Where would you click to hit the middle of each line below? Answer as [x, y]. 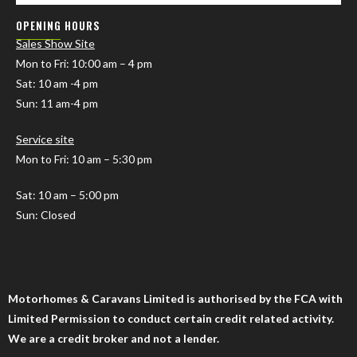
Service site [45, 139]
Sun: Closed [46, 214]
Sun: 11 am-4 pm [57, 103]
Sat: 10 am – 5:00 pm [67, 194]
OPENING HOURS [58, 25]
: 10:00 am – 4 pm [110, 63]
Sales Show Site [55, 43]
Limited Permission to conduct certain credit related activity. [171, 318]
